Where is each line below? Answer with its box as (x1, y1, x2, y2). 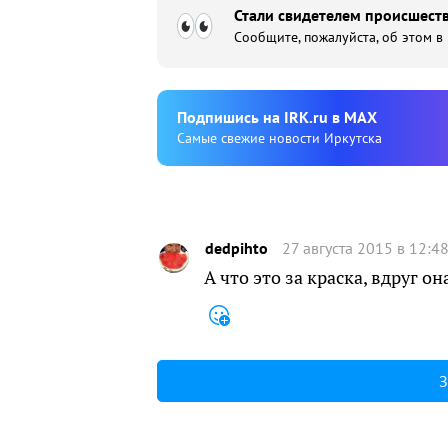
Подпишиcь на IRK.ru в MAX (177, 107, 377, 127)
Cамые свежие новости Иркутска (177, 129, 382, 147)
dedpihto (205, 237, 268, 258)
